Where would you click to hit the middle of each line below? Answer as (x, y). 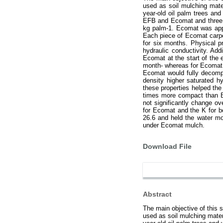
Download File (167, 146)
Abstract (157, 194)
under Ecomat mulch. (174, 125)
